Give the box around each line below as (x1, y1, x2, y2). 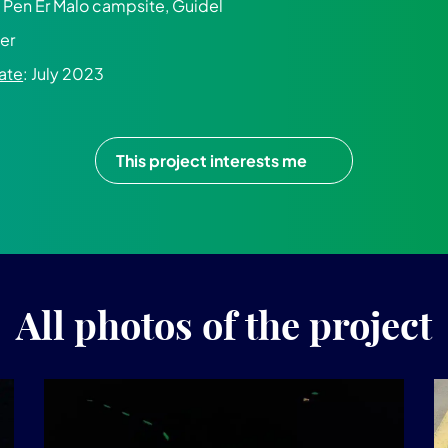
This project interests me (116, 150, 307, 172)
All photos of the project (16, 302, 432, 351)
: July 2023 (23, 63, 105, 85)
